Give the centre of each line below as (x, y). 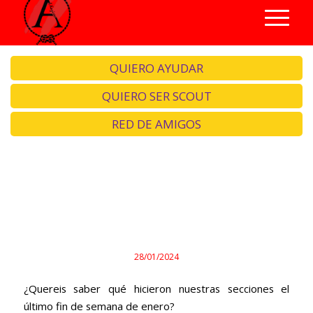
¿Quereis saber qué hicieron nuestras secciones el (156, 288)
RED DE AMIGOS (156, 124)
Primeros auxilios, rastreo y (156, 205)
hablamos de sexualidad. (156, 230)
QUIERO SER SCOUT (156, 96)
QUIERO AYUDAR (156, 68)
